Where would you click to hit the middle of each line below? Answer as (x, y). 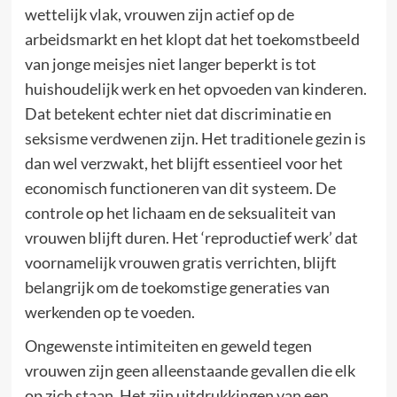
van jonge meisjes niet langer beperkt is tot (170, 64)
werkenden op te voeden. (109, 312)
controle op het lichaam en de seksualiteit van (180, 213)
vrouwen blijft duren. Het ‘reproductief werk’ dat (191, 237)
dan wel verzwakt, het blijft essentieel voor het (183, 163)
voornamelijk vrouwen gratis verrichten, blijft (180, 262)
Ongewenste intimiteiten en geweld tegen (168, 346)
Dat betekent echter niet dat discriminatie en (178, 113)
